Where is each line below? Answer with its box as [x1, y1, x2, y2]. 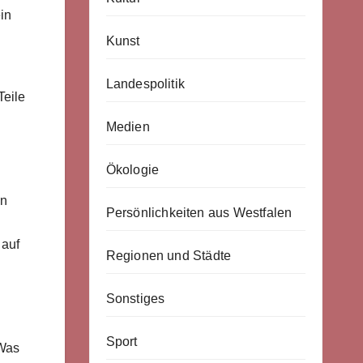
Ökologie [105, 163, 160, 177]
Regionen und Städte [105, 249, 232, 263]
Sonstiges [105, 292, 165, 305]
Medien [105, 120, 150, 134]
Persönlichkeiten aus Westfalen [105, 206, 293, 220]
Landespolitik [105, 77, 186, 91]
